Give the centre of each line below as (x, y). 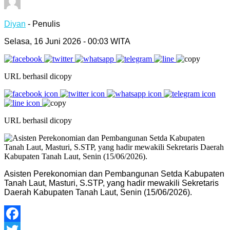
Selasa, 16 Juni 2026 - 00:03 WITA (67, 41)
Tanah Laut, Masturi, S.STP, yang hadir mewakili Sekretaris (111, 183)
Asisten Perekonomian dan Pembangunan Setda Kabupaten (114, 174)
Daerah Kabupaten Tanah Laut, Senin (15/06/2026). (98, 192)
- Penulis (44, 24)
